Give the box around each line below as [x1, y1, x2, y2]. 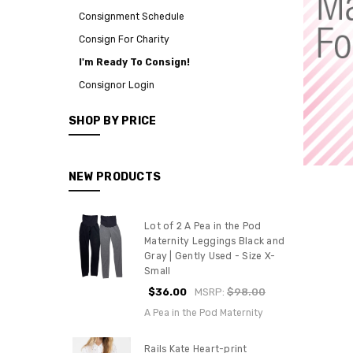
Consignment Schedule [79, 10, 184, 22]
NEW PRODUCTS [69, 169, 161, 184]
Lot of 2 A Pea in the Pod [144, 220, 262, 232]
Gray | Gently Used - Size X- [144, 250, 276, 262]
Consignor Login [79, 79, 154, 91]
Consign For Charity [79, 33, 169, 45]
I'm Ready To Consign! [79, 56, 190, 68]
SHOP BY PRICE [69, 114, 157, 128]
